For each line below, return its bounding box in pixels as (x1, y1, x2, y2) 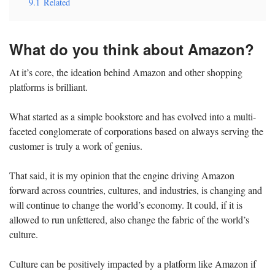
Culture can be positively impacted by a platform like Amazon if (9, 257, 256, 270)
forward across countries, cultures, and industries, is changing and (9, 183, 262, 196)
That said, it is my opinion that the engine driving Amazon (9, 168, 234, 182)
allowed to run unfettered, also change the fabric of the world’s (9, 212, 249, 226)
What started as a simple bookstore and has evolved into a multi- (9, 109, 256, 123)
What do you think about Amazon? (9, 38, 254, 60)
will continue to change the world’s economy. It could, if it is (9, 198, 242, 211)
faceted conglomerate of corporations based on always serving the (9, 124, 263, 137)
